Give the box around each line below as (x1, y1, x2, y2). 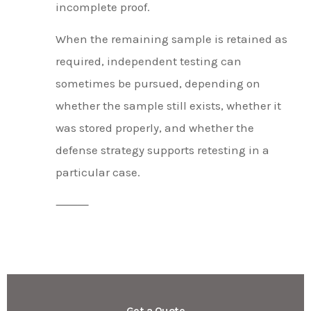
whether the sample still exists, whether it (56, 99, 281, 112)
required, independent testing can (56, 54, 242, 68)
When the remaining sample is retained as (56, 32, 287, 46)
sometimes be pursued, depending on (56, 76, 260, 90)
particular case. (56, 165, 140, 179)
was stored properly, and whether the (56, 121, 254, 135)
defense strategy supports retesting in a (56, 143, 269, 157)
